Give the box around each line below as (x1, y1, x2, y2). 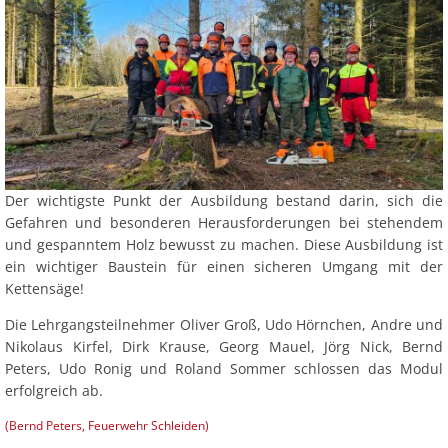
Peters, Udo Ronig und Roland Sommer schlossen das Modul (5, 359, 443, 379)
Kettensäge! (5, 279, 84, 299)
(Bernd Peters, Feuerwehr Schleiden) (5, 417, 209, 435)
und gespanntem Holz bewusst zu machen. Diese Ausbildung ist (5, 235, 443, 255)
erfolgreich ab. (5, 381, 103, 401)
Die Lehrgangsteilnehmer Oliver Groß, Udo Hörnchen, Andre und (5, 315, 443, 335)
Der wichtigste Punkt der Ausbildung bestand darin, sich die (5, 191, 443, 211)
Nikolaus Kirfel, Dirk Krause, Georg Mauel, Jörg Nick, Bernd (5, 337, 443, 357)
